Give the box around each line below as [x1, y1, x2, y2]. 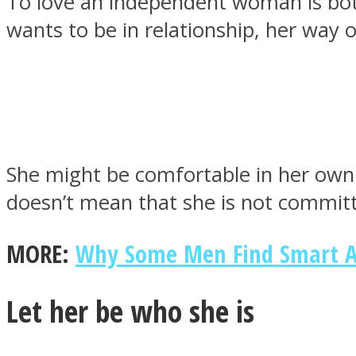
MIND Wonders [38, 92, 169, 118]
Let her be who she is [6, 290, 254, 332]
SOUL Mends [38, 250, 147, 276]
